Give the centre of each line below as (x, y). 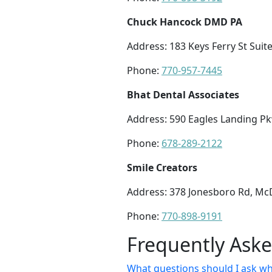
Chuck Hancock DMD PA (185, 22)
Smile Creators (162, 168)
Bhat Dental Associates (183, 95)
